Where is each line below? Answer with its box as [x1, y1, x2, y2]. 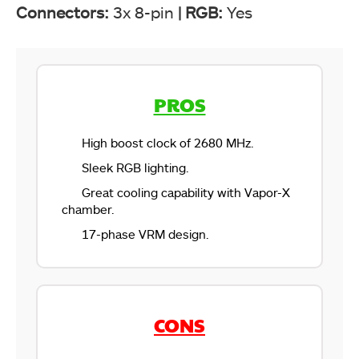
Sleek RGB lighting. [82, 159, 189, 175]
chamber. [62, 201, 115, 216]
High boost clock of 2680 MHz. [82, 135, 254, 150]
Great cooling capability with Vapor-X [82, 184, 290, 200]
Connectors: [16, 2, 113, 22]
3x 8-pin [113, 2, 178, 22]
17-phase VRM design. [82, 226, 209, 241]
